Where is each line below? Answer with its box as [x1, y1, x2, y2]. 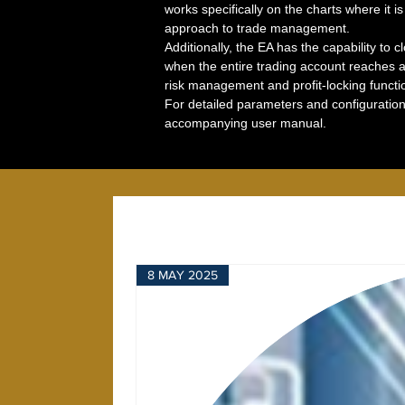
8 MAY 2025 [147, 268, 218, 282]
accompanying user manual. [165, 116, 326, 130]
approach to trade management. [165, 21, 350, 35]
